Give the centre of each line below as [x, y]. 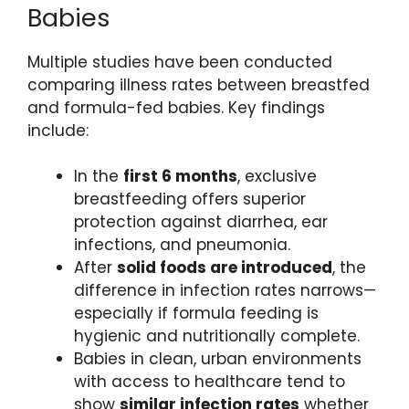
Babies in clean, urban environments [218, 359]
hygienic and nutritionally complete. [217, 336]
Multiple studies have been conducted [180, 62]
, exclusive [277, 177]
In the [99, 177]
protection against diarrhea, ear [201, 222]
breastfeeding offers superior [190, 199]
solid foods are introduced [225, 268]
